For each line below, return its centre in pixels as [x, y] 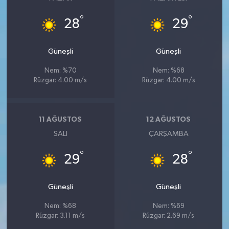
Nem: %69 [168, 206]
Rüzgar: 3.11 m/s [61, 216]
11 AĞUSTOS [61, 120]
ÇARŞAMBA [168, 133]
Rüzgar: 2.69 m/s [169, 216]
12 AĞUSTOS [169, 120]
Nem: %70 [60, 71]
